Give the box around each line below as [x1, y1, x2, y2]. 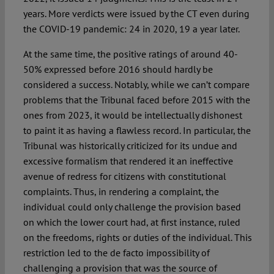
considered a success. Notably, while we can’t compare [23, 78, 250, 91]
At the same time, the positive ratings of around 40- [23, 48, 238, 61]
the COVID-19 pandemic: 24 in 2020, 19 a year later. [23, 23, 240, 35]
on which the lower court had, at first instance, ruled [23, 216, 240, 229]
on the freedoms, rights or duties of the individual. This [23, 231, 252, 244]
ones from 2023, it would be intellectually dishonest [23, 109, 242, 122]
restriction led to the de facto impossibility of [23, 246, 210, 259]
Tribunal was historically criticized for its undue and [23, 139, 237, 152]
